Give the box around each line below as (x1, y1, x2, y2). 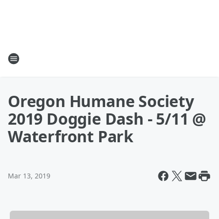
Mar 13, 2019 (8, 171, 50, 180)
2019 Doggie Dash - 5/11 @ (8, 108, 206, 129)
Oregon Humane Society (8, 90, 194, 111)
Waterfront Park (8, 126, 134, 147)
